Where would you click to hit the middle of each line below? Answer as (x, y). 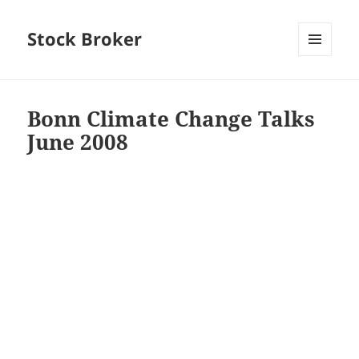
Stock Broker (85, 39)
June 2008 (78, 142)
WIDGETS (321, 90)
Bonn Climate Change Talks (171, 119)
